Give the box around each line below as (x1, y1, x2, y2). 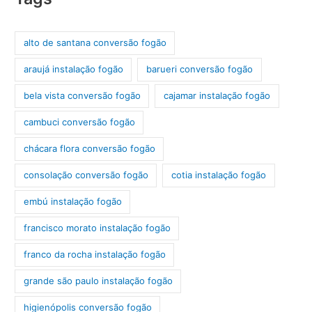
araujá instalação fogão (23, 63, 123, 75)
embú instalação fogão (23, 196, 122, 208)
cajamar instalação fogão (164, 90, 271, 102)
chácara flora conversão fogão (23, 143, 155, 155)
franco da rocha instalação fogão (23, 249, 166, 260)
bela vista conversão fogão (23, 90, 141, 102)
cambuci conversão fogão (23, 116, 135, 128)
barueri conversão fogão (146, 63, 253, 75)
